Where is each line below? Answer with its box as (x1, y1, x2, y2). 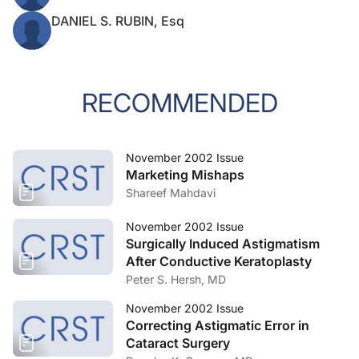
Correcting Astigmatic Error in (126, 317, 309, 333)
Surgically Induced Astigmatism (126, 236, 320, 252)
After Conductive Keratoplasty (126, 253, 312, 269)
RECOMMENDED (81, 87, 278, 119)
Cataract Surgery (126, 335, 230, 351)
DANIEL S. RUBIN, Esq (51, 13, 184, 29)
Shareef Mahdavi (126, 186, 216, 200)
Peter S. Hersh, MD (126, 272, 226, 286)
